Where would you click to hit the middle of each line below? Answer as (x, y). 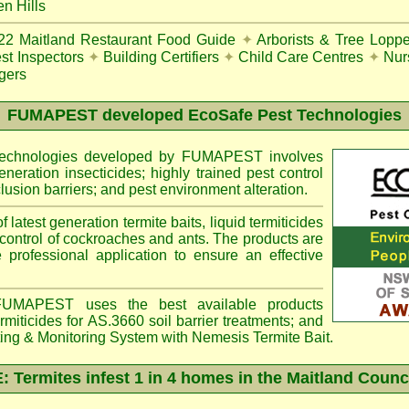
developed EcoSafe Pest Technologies (252, 115)
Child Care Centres (301, 57)
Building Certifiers (161, 57)
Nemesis (220, 337)
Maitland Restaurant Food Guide (127, 40)
